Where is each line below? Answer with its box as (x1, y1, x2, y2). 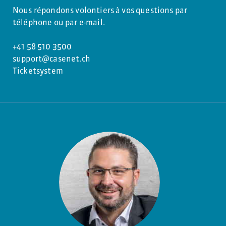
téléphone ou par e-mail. (13, 17, 105, 28)
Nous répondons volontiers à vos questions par (13, 5, 188, 16)
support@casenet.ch (13, 53, 90, 64)
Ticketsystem (13, 66, 63, 76)
